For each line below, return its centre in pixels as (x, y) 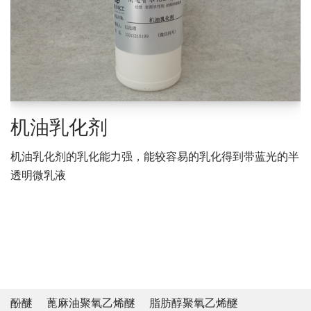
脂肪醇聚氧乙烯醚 (194, 303)
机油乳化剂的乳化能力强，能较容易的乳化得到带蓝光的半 (155, 156)
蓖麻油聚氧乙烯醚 (91, 303)
